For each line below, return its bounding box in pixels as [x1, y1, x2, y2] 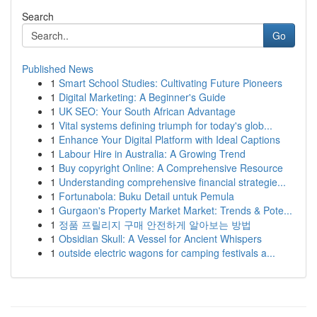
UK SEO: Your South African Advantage [59, 104, 236, 118]
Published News [22, 62, 93, 76]
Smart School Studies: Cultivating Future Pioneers [59, 76, 282, 90]
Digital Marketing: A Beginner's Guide [59, 90, 226, 104]
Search [22, 9, 54, 23]
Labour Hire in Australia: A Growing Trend [59, 146, 246, 161]
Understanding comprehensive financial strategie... [59, 175, 286, 189]
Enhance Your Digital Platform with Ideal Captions [59, 132, 280, 146]
